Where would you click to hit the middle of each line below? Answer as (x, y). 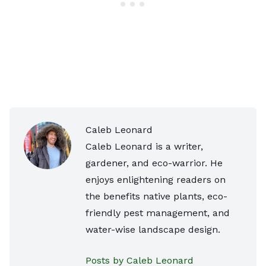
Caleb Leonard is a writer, (144, 146)
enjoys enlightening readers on (156, 179)
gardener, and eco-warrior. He (154, 163)
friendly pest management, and (158, 213)
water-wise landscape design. (153, 229)
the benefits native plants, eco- (156, 196)
